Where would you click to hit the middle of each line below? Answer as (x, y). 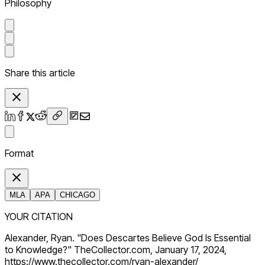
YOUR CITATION (39, 217)
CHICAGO (77, 195)
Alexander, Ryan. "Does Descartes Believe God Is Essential (128, 238)
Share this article (40, 73)
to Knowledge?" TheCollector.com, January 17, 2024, (116, 250)
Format (19, 153)
